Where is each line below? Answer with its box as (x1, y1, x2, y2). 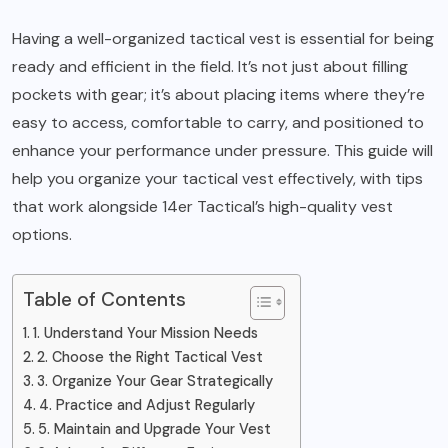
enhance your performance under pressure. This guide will (12, 139, 433, 161)
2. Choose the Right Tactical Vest (36, 347, 263, 366)
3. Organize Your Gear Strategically (36, 371, 273, 390)
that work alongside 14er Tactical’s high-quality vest (12, 195, 393, 217)
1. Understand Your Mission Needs (32, 323, 258, 342)
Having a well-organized (12, 27, 189, 49)
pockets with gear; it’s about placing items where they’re (12, 83, 425, 105)
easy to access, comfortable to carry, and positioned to (12, 111, 424, 133)
